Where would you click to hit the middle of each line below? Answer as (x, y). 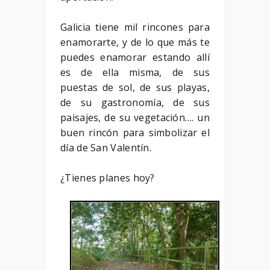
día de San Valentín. (106, 147)
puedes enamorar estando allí (135, 57)
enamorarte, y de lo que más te (135, 42)
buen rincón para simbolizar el (135, 132)
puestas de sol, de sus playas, (135, 87)
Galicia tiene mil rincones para (135, 27)
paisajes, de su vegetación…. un (135, 117)
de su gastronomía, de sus (135, 102)
